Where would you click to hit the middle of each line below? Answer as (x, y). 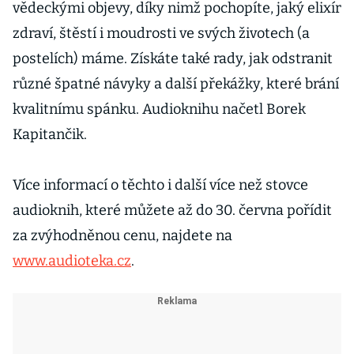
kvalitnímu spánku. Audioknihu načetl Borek (159, 109)
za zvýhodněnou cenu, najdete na (122, 235)
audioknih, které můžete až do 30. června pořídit (172, 210)
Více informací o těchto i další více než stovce (160, 185)
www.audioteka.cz (72, 261)
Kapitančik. (50, 134)
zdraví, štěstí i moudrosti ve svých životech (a (161, 33)
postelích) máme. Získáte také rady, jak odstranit (173, 58)
